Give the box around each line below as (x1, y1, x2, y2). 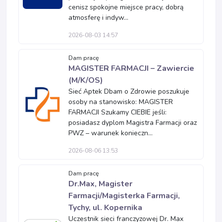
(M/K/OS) (68, 75, 103, 86)
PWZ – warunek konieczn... (68, 128, 153, 138)
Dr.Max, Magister (68, 178, 132, 189)
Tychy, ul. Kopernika (68, 202, 142, 213)
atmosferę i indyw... (68, 13, 128, 22)
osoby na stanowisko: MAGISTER (68, 97, 173, 107)
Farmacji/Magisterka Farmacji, (68, 190, 180, 201)
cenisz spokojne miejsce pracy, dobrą (68, 2, 183, 12)
